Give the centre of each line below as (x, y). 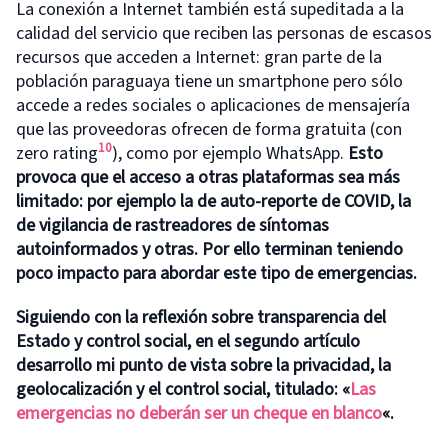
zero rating (57, 153)
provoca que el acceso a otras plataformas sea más (208, 177)
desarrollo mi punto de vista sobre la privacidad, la (203, 365)
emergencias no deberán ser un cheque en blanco (199, 413)
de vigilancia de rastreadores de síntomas (172, 225)
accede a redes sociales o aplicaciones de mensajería (213, 105)
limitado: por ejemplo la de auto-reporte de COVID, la (213, 201)
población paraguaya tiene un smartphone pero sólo (209, 81)
